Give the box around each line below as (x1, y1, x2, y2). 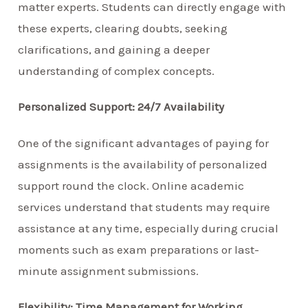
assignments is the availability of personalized (18, 157, 268, 171)
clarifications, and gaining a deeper (18, 43, 210, 57)
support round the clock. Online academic (18, 178, 245, 192)
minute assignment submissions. (18, 263, 199, 278)
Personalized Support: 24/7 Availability (18, 100, 225, 114)
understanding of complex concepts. (18, 64, 215, 78)
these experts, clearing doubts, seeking (18, 21, 228, 36)
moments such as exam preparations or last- (18, 242, 260, 256)
